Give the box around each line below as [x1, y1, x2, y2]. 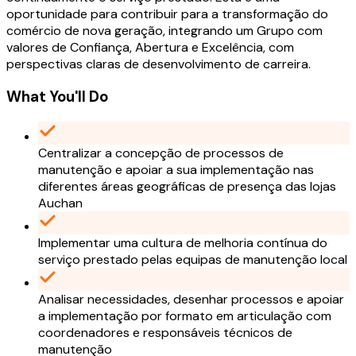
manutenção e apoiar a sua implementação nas [38, 161, 314, 179]
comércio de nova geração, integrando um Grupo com [6, 21, 323, 39]
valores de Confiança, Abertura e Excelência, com [6, 38, 294, 56]
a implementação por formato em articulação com [38, 308, 331, 325]
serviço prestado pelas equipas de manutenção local [38, 251, 347, 269]
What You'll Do [6, 87, 108, 107]
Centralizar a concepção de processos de [38, 145, 284, 162]
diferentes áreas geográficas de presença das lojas [38, 178, 336, 195]
